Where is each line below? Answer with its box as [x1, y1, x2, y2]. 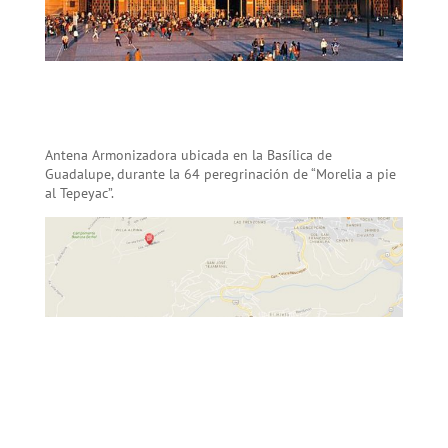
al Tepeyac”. [44, 184, 114, 203]
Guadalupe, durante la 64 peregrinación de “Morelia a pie [44, 165, 396, 184]
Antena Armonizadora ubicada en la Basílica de [44, 146, 332, 165]
